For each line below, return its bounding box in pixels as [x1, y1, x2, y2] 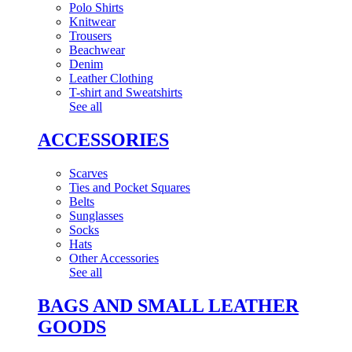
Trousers [69, 29, 112, 42]
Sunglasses [69, 208, 123, 222]
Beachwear [69, 43, 125, 57]
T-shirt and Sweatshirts [69, 86, 182, 99]
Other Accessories [69, 251, 159, 265]
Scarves [69, 166, 108, 180]
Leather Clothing [69, 71, 153, 85]
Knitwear [69, 15, 115, 28]
